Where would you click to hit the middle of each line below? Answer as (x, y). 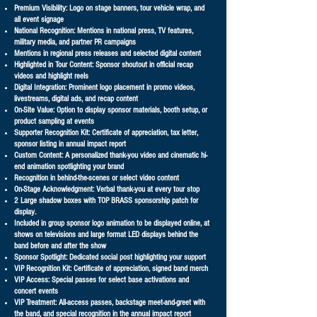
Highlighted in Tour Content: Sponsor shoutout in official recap (104, 65)
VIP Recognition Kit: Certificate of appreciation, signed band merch (111, 269)
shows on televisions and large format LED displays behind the (106, 235)
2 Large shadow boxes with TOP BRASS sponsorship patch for (106, 201)
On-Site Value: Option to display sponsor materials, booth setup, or (111, 110)
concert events (36, 291)
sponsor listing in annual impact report (70, 144)
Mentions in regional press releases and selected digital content (108, 53)
